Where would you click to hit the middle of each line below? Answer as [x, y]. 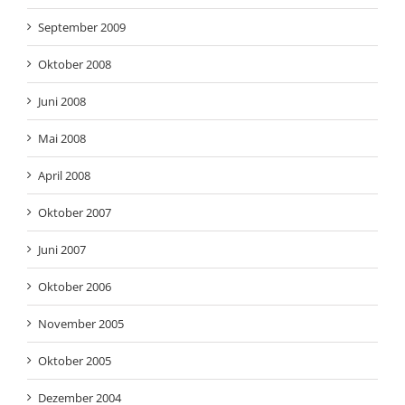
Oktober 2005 [75, 360]
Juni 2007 [62, 249]
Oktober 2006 [75, 286]
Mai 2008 [62, 138]
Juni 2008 [62, 101]
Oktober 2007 [75, 212]
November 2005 [81, 323]
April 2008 [64, 175]
